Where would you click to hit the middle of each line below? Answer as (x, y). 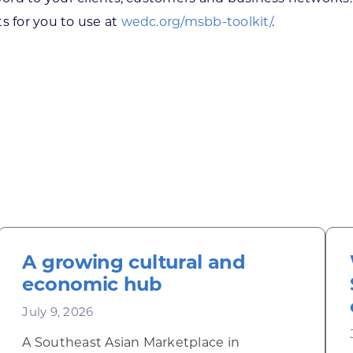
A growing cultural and (134, 262)
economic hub (92, 284)
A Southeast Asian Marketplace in (131, 342)
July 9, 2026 (58, 312)
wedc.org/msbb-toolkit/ (196, 22)
